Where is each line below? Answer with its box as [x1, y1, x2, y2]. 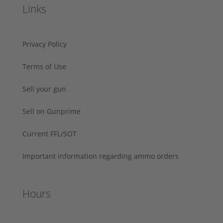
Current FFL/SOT [22, 128, 77, 138]
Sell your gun [22, 84, 66, 94]
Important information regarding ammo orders [22, 151, 179, 161]
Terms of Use [22, 61, 66, 71]
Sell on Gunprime [22, 106, 81, 116]
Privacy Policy [22, 39, 67, 49]
